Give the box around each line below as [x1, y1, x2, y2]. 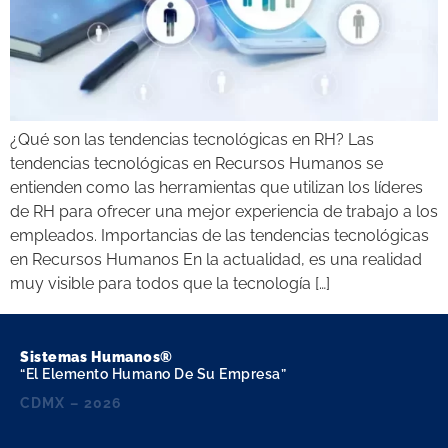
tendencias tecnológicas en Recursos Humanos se [10, 154, 383, 173]
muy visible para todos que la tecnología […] [10, 274, 330, 293]
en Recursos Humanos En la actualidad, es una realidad [10, 250, 422, 269]
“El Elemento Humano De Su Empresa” [20, 366, 286, 382]
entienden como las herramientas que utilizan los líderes [10, 178, 423, 197]
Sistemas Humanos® [20, 349, 173, 365]
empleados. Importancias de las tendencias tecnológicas [10, 226, 429, 245]
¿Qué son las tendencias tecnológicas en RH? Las [10, 130, 374, 149]
